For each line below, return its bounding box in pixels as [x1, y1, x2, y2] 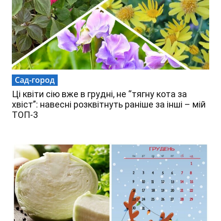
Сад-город [15, 74, 55, 86]
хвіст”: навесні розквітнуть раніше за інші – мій [12, 99, 206, 110]
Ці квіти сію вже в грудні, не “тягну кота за [12, 89, 187, 100]
